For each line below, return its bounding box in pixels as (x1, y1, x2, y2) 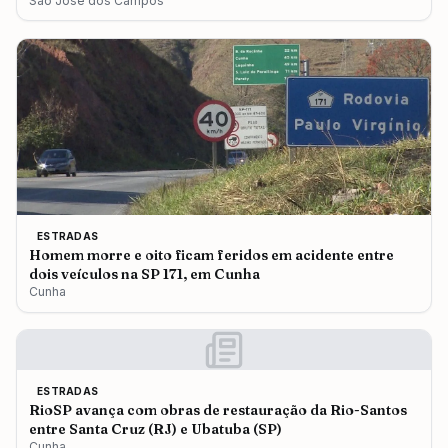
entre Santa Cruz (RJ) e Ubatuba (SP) (29, 420, 282, 438)
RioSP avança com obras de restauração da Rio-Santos (29, 401, 407, 419)
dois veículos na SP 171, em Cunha (29, 265, 260, 283)
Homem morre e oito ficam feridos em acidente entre (29, 246, 394, 264)
